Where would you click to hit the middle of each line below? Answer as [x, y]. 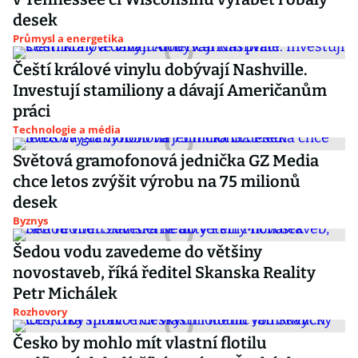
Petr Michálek [65, 293]
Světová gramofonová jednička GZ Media [166, 161]
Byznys [30, 221]
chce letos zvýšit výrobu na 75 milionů [157, 181]
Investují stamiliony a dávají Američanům [170, 90]
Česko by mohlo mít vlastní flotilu [140, 343]
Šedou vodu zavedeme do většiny [137, 252]
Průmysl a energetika [68, 38]
